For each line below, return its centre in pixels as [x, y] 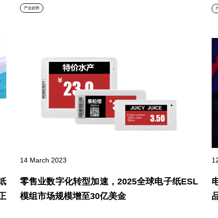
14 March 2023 [43, 160]
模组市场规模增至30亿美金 [73, 196]
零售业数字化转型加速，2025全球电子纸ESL [109, 182]
